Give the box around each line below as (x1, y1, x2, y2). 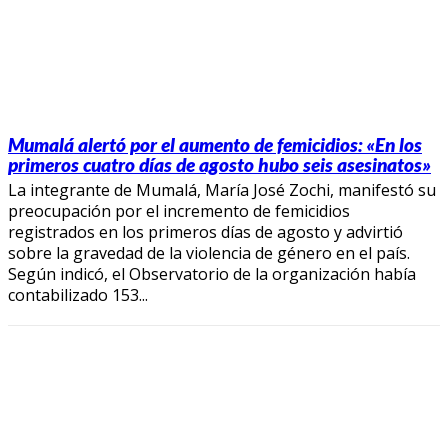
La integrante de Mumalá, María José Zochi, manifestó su (8, 178, 436, 201)
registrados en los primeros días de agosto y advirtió (8, 220, 403, 243)
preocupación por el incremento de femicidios (8, 199, 350, 222)
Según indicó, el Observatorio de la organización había (8, 262, 416, 285)
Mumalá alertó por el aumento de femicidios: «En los (8, 132, 422, 156)
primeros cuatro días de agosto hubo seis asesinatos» (8, 152, 431, 176)
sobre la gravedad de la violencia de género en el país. (8, 241, 410, 264)
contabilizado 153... (8, 283, 148, 306)
